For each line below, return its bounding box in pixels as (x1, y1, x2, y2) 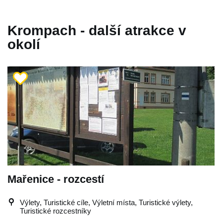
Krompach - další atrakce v (7, 23, 186, 38)
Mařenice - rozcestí (7, 173, 104, 185)
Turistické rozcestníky (20, 207, 91, 215)
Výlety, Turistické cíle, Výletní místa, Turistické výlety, (20, 198, 193, 207)
